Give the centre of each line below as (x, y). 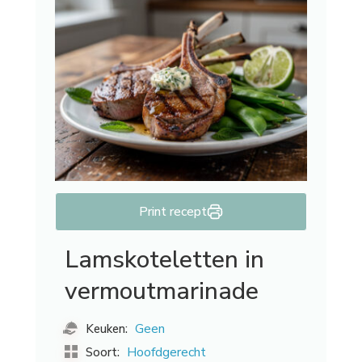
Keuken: (107, 328)
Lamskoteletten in (164, 260)
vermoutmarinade (162, 292)
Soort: (101, 352)
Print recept (173, 212)
